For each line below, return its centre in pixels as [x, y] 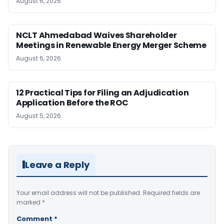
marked [29, 202]
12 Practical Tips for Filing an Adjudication [102, 92]
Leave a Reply [57, 164]
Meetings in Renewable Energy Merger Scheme [111, 45]
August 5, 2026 [38, 115]
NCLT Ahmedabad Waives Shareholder [96, 35]
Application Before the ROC [72, 102]
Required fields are [171, 192]
